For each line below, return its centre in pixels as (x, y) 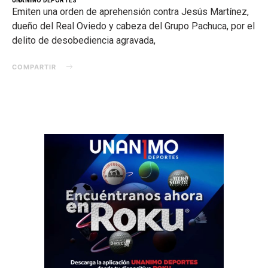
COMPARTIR (34, 67)
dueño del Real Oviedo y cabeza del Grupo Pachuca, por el (133, 26)
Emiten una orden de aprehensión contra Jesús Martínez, (130, 11)
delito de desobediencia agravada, (84, 40)
